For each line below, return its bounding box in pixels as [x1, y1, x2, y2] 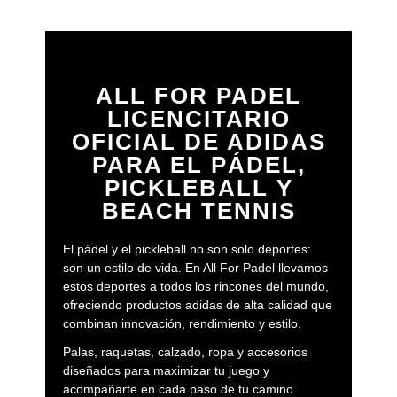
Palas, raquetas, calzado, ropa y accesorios [62, 345, 307, 360]
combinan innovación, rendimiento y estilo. [62, 316, 301, 331]
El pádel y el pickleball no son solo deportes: [62, 242, 311, 257]
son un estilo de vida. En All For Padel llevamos [62, 261, 328, 276]
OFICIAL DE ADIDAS [71, 128, 326, 156]
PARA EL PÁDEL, [91, 152, 306, 179]
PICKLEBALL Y [104, 175, 293, 202]
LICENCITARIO [106, 105, 291, 133]
